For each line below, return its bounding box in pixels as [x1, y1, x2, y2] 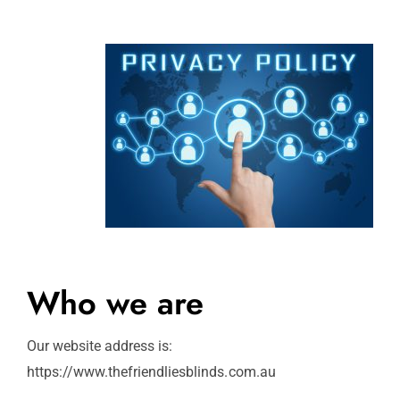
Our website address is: [27, 337, 173, 354]
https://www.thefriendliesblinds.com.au [27, 362, 276, 380]
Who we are [27, 279, 204, 327]
